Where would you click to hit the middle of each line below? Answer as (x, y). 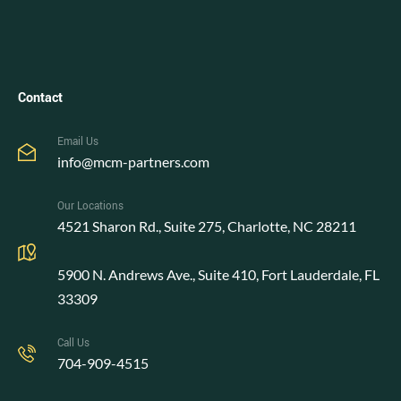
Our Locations (90, 207)
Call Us (73, 344)
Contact (40, 98)
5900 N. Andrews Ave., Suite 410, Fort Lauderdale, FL (218, 275)
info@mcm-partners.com (133, 162)
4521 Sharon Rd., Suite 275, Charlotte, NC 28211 (207, 226)
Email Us (78, 142)
